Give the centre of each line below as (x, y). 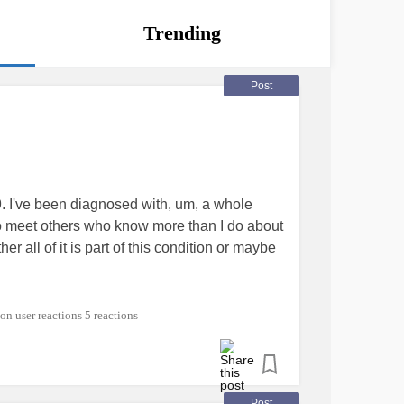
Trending (183, 33)
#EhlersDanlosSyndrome (117, 313)
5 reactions (111, 315)
